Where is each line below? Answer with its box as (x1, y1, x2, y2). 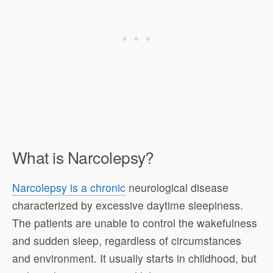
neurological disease (126, 179, 229, 195)
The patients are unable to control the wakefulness (12, 214, 257, 230)
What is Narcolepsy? (12, 146, 154, 169)
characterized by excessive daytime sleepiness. (12, 197, 243, 213)
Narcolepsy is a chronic (12, 179, 126, 195)
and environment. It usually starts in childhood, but (12, 250, 257, 266)
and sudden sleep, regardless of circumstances (12, 232, 241, 248)
